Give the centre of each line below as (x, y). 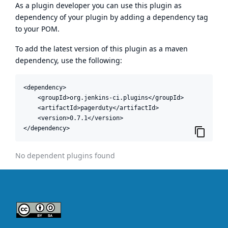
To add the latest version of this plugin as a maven (102, 48)
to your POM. (37, 28)
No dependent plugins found (65, 155)
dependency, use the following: (69, 60)
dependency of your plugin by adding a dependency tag (112, 17)
